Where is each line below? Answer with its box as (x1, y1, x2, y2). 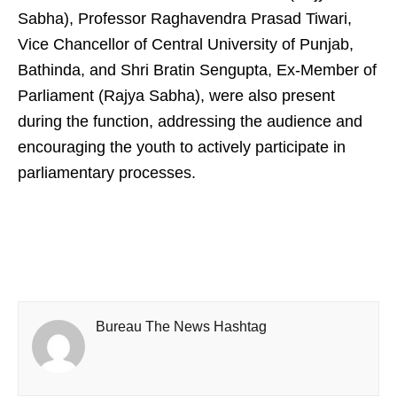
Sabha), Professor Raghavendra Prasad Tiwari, (18, 10, 352, 28)
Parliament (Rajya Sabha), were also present (18, 87, 335, 105)
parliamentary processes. (18, 164, 196, 183)
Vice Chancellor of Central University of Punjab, (18, 35, 354, 54)
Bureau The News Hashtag (96, 319, 267, 335)
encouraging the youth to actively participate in (18, 138, 346, 157)
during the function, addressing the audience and (18, 113, 362, 131)
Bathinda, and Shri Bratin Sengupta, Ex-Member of (18, 61, 377, 80)
